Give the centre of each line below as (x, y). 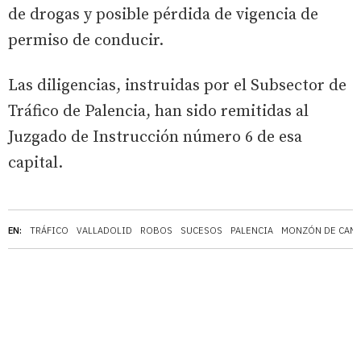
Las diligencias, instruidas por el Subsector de (177, 85)
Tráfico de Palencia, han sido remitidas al (158, 111)
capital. (35, 163)
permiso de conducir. (86, 40)
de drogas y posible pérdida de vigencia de (163, 15)
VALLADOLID (104, 230)
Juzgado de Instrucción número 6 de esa (155, 137)
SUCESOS (201, 230)
